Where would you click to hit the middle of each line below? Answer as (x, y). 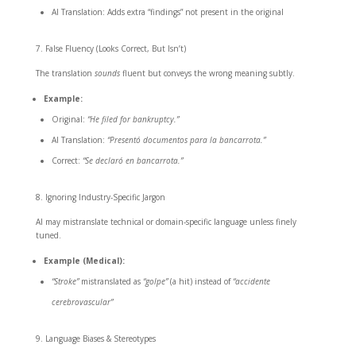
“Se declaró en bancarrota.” (132, 161)
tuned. (48, 236)
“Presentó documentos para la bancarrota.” (186, 140)
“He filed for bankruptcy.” (133, 120)
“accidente (251, 282)
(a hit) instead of (200, 282)
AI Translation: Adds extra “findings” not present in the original (167, 12)
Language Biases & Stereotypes (100, 339)
